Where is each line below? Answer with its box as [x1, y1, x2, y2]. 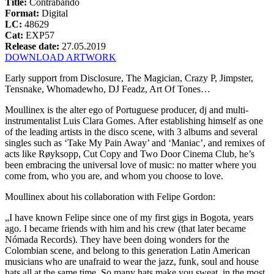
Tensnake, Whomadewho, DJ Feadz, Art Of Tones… [5, 83, 210, 94]
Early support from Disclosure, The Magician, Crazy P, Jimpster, [5, 72, 253, 83]
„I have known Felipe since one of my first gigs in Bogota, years [5, 212, 253, 223]
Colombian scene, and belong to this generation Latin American [5, 245, 250, 256]
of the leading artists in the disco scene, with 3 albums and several [5, 126, 257, 137]
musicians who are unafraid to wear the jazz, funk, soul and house [5, 256, 259, 267]
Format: [5, 7, 42, 18]
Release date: [5, 40, 62, 51]
